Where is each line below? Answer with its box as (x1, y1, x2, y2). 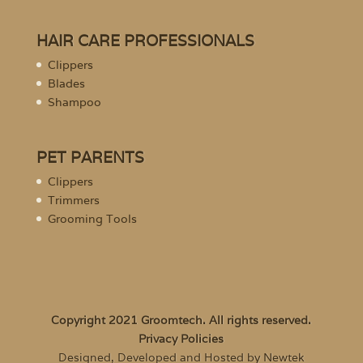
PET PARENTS (36, 147, 144, 168)
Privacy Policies (139, 331, 224, 347)
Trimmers (47, 193, 100, 208)
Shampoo (47, 94, 101, 109)
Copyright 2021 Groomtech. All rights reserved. (51, 313, 312, 328)
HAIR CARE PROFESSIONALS (36, 30, 254, 50)
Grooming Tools (47, 211, 137, 227)
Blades (47, 75, 85, 91)
